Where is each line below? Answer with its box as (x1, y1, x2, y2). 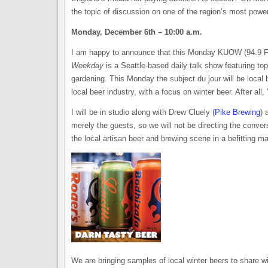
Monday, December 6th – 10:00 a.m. (71, 28, 202, 36)
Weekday (71, 61, 103, 70)
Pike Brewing (215, 108, 260, 117)
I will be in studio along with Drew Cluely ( (71, 108, 215, 117)
